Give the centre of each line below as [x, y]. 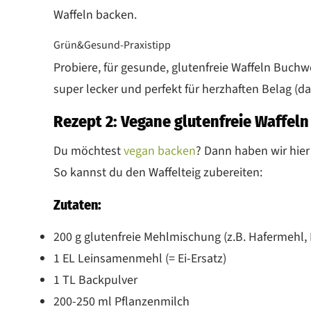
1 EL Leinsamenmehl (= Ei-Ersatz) [140, 258]
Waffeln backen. [95, 15]
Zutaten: [77, 204]
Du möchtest [89, 151]
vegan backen [160, 151]
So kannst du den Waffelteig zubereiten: [159, 172]
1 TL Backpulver [95, 280]
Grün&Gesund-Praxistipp [112, 45]
